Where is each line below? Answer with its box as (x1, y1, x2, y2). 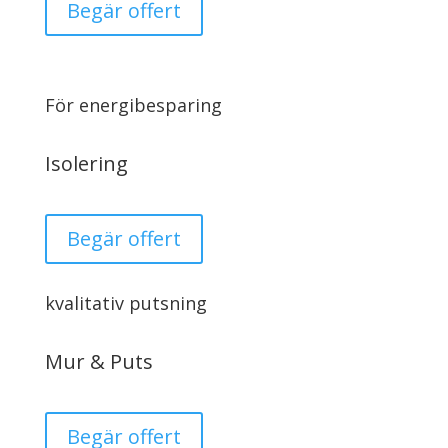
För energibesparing (44, 93, 222, 117)
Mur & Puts (44, 348, 153, 375)
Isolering (44, 150, 128, 177)
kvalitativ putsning (44, 291, 212, 315)
